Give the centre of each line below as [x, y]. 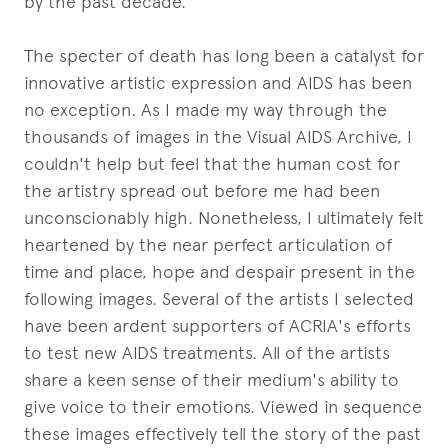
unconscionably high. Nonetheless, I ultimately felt [224, 217]
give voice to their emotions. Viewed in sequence [223, 406]
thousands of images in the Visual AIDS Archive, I [218, 136]
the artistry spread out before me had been [202, 190]
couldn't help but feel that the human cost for [212, 163]
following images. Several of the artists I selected [219, 298]
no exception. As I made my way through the [205, 109]
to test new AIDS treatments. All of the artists [207, 352]
